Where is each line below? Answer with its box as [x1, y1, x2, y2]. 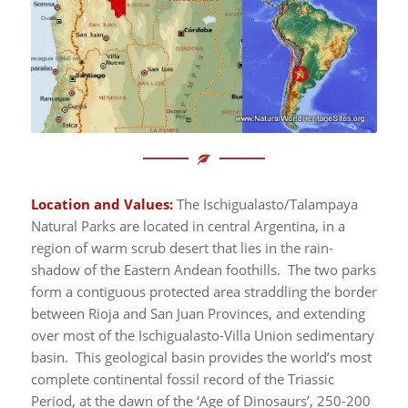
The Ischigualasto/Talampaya [176, 195, 358, 214]
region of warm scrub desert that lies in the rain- [30, 239, 333, 258]
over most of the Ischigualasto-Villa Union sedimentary [30, 326, 374, 345]
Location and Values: [30, 195, 177, 214]
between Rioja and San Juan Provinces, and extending [30, 304, 365, 323]
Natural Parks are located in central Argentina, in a [30, 217, 345, 236]
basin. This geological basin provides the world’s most [30, 348, 372, 367]
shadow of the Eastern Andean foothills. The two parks [30, 260, 376, 280]
